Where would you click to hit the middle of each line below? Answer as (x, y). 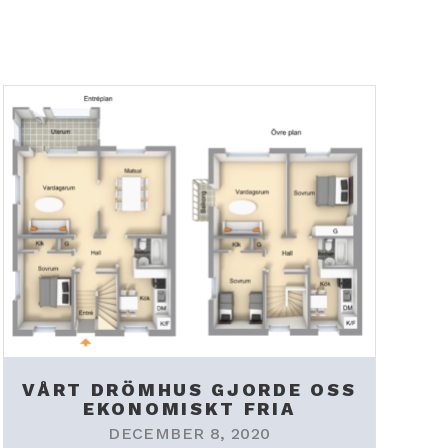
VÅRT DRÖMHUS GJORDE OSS (189, 389)
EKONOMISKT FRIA (189, 408)
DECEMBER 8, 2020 (189, 433)
